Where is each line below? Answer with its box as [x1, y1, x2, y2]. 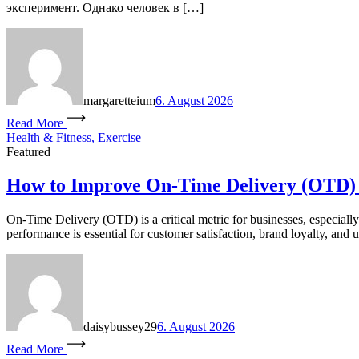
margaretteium [83, 93, 155, 107]
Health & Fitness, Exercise [6, 130, 141, 144]
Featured [6, 144, 50, 159]
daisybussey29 [83, 320, 157, 334]
